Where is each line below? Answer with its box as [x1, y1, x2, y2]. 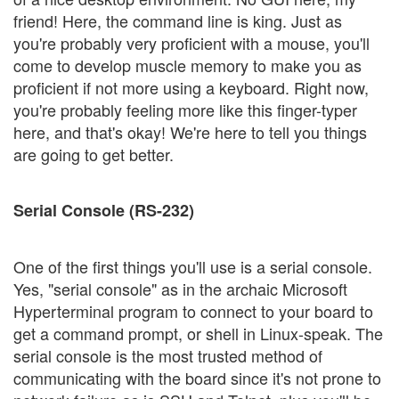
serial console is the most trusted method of [13, 343, 322, 367]
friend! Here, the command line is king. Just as [13, 8, 342, 32]
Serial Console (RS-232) [13, 199, 194, 223]
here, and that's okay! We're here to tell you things [13, 119, 367, 143]
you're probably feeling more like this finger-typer [13, 97, 357, 121]
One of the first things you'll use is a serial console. [13, 254, 372, 278]
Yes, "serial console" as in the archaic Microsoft [13, 276, 347, 300]
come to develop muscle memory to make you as [13, 53, 362, 77]
